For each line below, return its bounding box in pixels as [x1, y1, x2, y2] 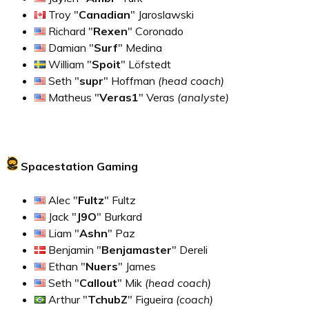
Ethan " [46, 259, 86, 273]
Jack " [46, 209, 77, 223]
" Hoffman [103, 74, 158, 88]
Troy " [46, 8, 79, 22]
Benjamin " [46, 242, 101, 257]
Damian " [46, 41, 94, 55]
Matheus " [46, 90, 99, 105]
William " [46, 57, 92, 72]
